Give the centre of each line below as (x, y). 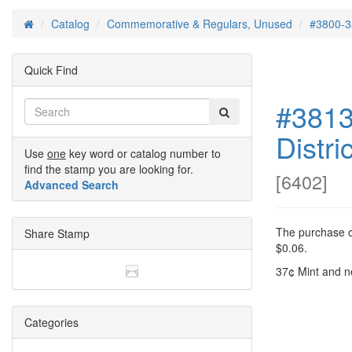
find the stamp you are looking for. (109, 169)
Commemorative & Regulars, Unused (200, 24)
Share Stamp (57, 233)
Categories (51, 323)
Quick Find (51, 70)
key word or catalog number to (143, 153)
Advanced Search (71, 185)
